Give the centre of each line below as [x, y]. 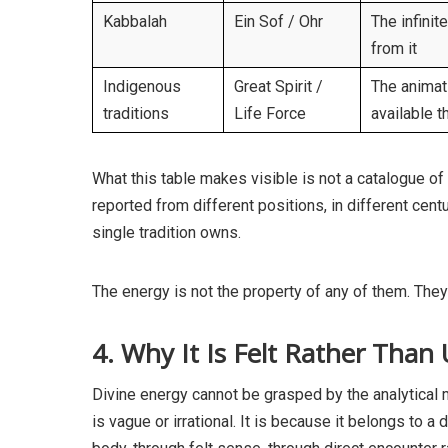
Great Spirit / [278, 87]
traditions [136, 114]
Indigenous [142, 87]
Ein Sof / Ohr [278, 22]
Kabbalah [135, 22]
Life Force [270, 114]
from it [394, 49]
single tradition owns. [166, 233]
